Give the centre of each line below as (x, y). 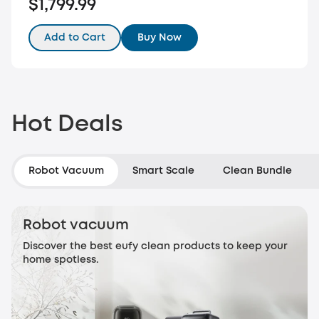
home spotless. (61, 260)
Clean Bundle (257, 171)
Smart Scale (163, 171)
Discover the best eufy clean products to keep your (155, 246)
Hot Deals (67, 125)
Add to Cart (75, 38)
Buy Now (159, 38)
